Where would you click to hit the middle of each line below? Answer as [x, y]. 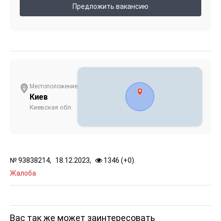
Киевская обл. [51, 107]
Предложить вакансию [110, 6]
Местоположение [54, 86]
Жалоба [23, 173]
